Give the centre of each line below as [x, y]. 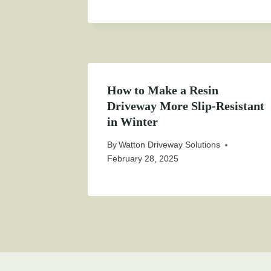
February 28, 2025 [143, 159]
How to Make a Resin [163, 90]
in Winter [132, 122]
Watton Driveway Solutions [170, 145]
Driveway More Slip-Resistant [186, 106]
